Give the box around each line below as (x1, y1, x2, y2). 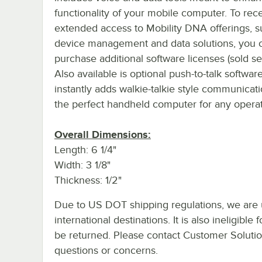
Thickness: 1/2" (54, 174, 122, 186)
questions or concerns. (54, 244, 158, 256)
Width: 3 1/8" (54, 158, 111, 171)
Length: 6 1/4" (54, 143, 116, 156)
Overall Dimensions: (54, 128, 151, 140)
